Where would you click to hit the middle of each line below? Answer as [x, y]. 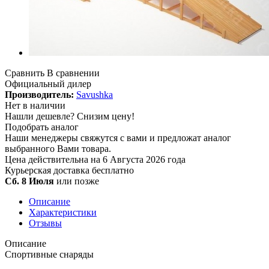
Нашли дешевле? [41, 116]
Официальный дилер [48, 83]
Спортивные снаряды [49, 254]
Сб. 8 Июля [29, 181]
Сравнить [25, 73]
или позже [78, 181]
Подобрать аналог [42, 127]
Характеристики [63, 212]
